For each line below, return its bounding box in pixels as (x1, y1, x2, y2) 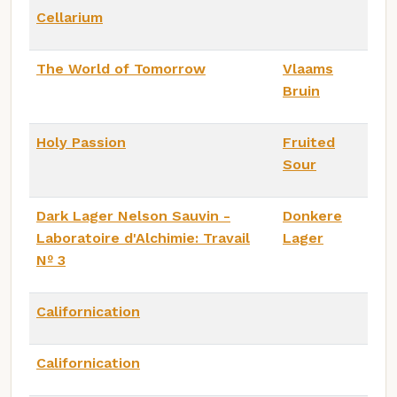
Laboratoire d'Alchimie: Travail (36, 230, 250, 247)
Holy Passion (36, 134, 126, 152)
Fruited (283, 134, 335, 152)
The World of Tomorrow (36, 60, 206, 78)
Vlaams (283, 60, 333, 78)
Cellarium (36, 9, 103, 27)
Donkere (283, 207, 342, 225)
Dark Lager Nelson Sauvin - (36, 207, 230, 225)
